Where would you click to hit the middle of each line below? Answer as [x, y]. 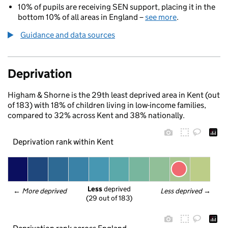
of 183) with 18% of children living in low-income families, [107, 105]
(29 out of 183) [109, 198]
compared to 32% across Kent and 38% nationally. [96, 115]
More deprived [45, 191]
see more [161, 17]
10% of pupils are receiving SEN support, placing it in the [117, 7]
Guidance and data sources [68, 35]
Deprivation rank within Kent [63, 141]
